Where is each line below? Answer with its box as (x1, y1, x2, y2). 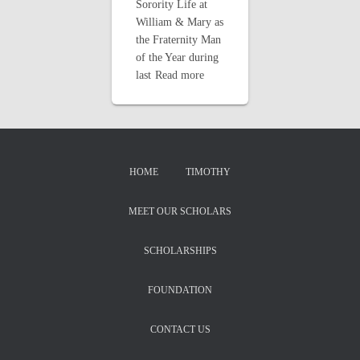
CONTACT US (149, 324, 211, 335)
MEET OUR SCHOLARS (129, 206, 231, 217)
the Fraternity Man (136, 34, 221, 46)
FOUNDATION (148, 284, 212, 296)
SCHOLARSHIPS (143, 245, 217, 256)
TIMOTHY (186, 166, 231, 178)
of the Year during (136, 51, 219, 63)
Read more (155, 69, 204, 81)
